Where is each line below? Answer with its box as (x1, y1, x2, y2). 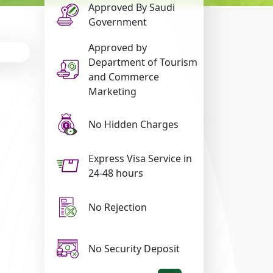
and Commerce (88, 70, 159, 83)
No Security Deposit (88, 242, 180, 255)
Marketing (88, 85, 136, 98)
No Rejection (88, 200, 147, 214)
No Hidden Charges (88, 118, 179, 131)
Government (88, 15, 147, 29)
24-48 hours (88, 166, 143, 180)
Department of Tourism (88, 55, 197, 69)
